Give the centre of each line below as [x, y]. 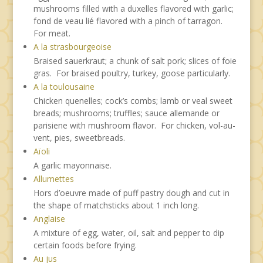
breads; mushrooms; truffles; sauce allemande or [126, 113]
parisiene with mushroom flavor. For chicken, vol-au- [134, 125]
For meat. [52, 33]
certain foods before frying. [85, 245]
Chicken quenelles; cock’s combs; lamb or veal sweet [133, 100]
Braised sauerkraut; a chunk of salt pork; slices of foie [135, 60]
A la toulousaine [64, 86]
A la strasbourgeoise [72, 46]
